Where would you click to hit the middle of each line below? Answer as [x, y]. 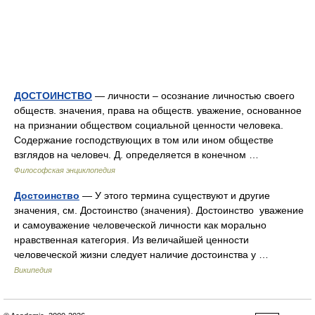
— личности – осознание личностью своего [193, 96]
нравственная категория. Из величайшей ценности [131, 240]
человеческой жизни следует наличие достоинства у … [144, 255]
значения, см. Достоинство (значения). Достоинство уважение [159, 210]
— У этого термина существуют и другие [175, 195]
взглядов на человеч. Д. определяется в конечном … [139, 155]
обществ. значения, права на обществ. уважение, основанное [158, 110]
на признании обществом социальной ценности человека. [149, 125]
